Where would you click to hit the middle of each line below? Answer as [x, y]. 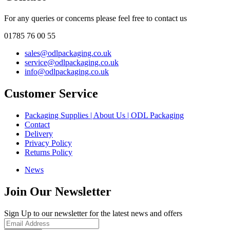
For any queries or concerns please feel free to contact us [95, 18]
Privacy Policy [48, 143]
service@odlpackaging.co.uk [72, 62]
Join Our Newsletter [58, 191]
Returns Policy [49, 152]
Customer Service [51, 93]
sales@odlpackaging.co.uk [68, 53]
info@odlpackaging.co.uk [67, 71]
